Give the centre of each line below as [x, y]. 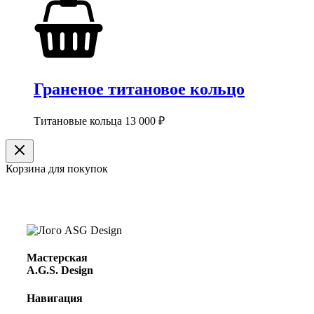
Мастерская [57, 258]
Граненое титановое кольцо [139, 89]
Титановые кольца [79, 121]
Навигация [55, 298]
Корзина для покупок [57, 169]
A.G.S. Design [60, 271]
